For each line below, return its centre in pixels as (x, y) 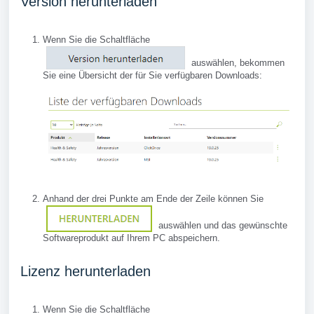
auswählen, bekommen (237, 63)
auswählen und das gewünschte (221, 226)
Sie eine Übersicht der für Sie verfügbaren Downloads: (152, 76)
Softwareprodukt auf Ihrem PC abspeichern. (131, 238)
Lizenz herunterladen (86, 272)
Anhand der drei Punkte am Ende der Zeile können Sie (153, 199)
